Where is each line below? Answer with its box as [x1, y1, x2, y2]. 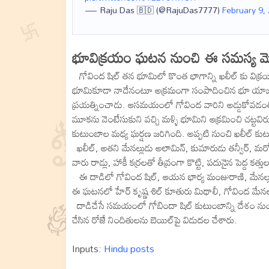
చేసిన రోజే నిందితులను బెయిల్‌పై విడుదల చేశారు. [71, 210, 237, 229]
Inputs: [71, 239, 104, 258]
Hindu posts [103, 239, 154, 258]
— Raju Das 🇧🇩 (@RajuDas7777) [84, 2, 222, 18]
